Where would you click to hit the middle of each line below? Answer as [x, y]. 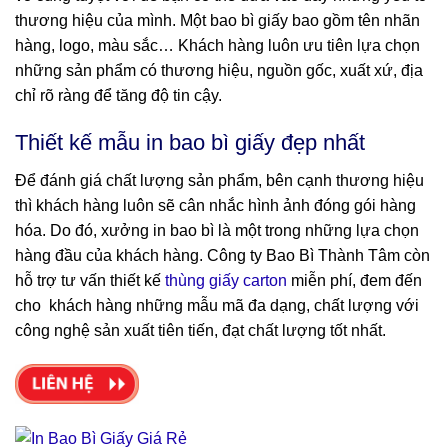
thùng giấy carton [224, 280]
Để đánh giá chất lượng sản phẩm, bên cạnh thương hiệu [219, 180]
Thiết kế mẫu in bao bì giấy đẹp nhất [190, 142]
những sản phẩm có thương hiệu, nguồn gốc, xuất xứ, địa [219, 71]
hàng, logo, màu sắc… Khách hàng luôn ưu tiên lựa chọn [217, 46]
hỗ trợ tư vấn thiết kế [88, 280]
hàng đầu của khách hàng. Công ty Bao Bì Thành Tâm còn [222, 255]
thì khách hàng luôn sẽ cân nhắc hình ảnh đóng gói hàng [215, 205]
